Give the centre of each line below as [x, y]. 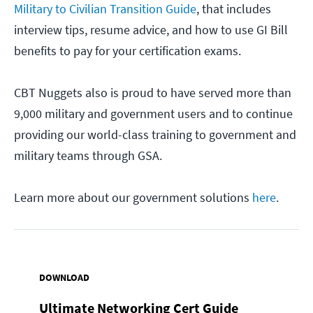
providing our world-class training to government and [155, 135]
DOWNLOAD [64, 278]
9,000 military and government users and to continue [153, 114]
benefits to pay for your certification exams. [128, 51]
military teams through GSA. [88, 156]
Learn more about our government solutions [133, 198]
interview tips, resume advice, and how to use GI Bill [151, 30]
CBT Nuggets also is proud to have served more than [153, 93]
